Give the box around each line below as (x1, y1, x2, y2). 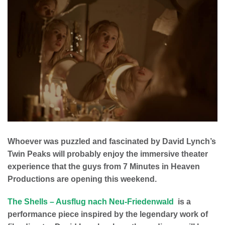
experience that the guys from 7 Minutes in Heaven (8, 162, 200, 171)
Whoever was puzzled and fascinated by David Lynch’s (8, 137, 216, 146)
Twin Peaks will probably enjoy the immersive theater (8, 150, 208, 159)
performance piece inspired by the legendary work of (8, 210, 208, 219)
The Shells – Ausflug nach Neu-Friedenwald (8, 197, 174, 206)
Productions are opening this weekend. (8, 175, 157, 184)
